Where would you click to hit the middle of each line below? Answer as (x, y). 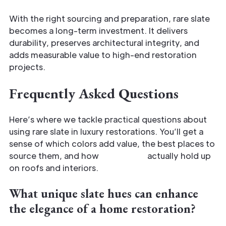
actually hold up (178, 155)
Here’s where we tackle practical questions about (108, 119)
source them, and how (54, 155)
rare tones (122, 155)
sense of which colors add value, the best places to (112, 143)
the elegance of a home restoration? (102, 208)
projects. (27, 67)
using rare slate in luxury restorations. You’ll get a (106, 131)
